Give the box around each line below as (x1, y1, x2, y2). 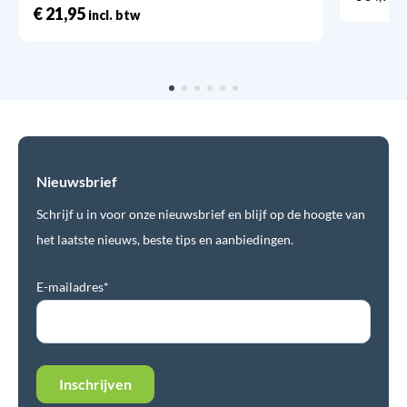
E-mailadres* (36, 278, 109, 294)
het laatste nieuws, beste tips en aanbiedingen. (36, 231, 293, 247)
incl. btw (85, 6, 140, 23)
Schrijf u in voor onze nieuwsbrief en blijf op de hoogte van (36, 205, 365, 222)
